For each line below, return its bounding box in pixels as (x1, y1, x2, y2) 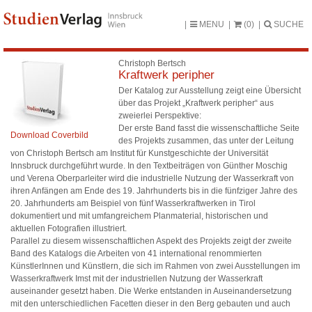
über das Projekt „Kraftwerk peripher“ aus (118, 98, 274, 109)
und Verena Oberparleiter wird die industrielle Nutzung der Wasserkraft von (10, 173, 294, 184)
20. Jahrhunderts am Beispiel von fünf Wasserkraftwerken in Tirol (10, 198, 256, 209)
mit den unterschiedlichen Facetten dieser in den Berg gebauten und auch (10, 299, 290, 309)
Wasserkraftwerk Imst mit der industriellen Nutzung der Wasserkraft (10, 274, 263, 284)
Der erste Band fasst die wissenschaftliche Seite (118, 123, 299, 134)
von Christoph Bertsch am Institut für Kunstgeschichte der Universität (10, 148, 268, 159)
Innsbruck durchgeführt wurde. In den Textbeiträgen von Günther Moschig (10, 161, 288, 171)
